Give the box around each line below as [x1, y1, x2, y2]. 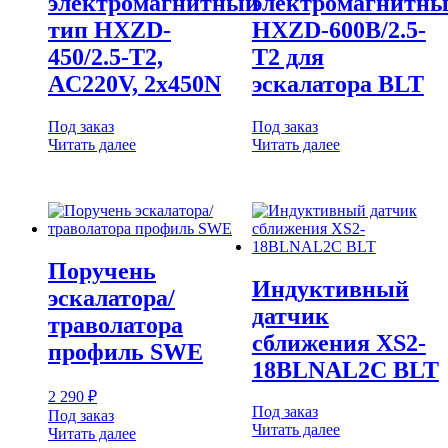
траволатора [48, 311, 183, 338]
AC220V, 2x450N [48, 70, 221, 97]
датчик [251, 302, 329, 329]
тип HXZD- [48, 16, 171, 43]
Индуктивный [251, 275, 409, 302]
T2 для [251, 43, 324, 70]
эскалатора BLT [251, 70, 424, 97]
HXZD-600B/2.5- [251, 16, 426, 43]
